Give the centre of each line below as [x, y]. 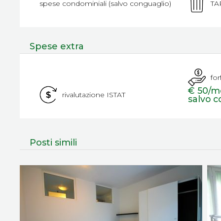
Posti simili [53, 142]
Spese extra [57, 46]
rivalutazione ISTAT [94, 94]
